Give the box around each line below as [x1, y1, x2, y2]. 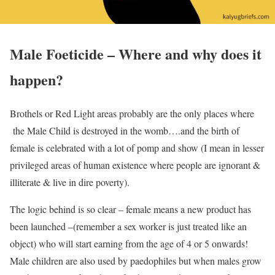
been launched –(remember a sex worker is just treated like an [10, 220, 247, 233]
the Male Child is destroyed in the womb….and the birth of [10, 124, 239, 137]
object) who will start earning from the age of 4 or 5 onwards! [10, 237, 248, 250]
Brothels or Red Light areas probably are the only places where [10, 107, 254, 120]
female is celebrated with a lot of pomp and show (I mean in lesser [10, 141, 264, 154]
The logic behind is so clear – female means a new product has [10, 203, 251, 215]
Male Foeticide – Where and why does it [10, 43, 261, 65]
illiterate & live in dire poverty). [10, 176, 130, 188]
